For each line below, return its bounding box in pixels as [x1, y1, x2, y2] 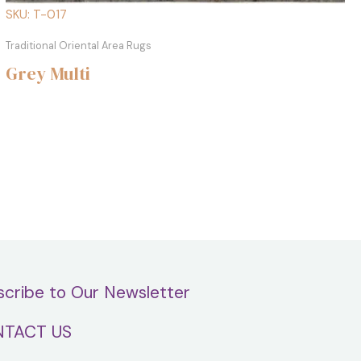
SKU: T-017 [5, 6, 67, 23]
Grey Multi [5, 60, 90, 85]
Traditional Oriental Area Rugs [5, 38, 151, 52]
